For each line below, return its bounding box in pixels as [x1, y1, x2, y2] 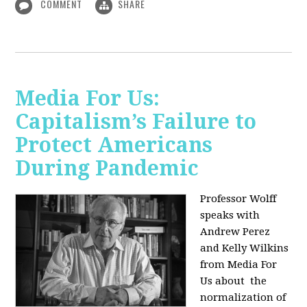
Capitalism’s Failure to [15, 109, 257, 134]
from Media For [200, 258, 278, 271]
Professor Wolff [200, 192, 277, 205]
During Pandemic [15, 156, 199, 180]
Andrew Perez [200, 225, 271, 238]
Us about [200, 274, 248, 287]
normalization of [200, 291, 286, 304]
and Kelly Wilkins [200, 241, 289, 254]
